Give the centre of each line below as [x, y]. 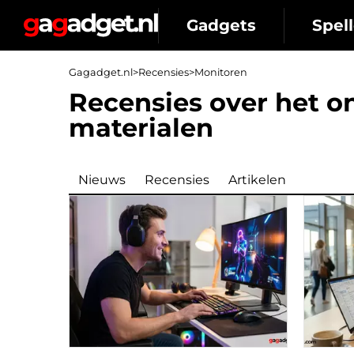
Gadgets [221, 25]
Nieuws [102, 180]
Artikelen [257, 180]
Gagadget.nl [101, 72]
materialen [141, 128]
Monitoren [221, 72]
